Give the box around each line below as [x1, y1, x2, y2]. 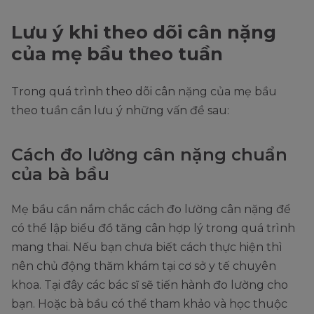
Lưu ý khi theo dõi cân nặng [11, 21, 276, 44]
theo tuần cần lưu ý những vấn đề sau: [11, 104, 229, 118]
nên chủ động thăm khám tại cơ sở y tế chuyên [11, 259, 276, 273]
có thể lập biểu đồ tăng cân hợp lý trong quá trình [11, 221, 295, 235]
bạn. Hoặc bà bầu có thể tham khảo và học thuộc [11, 297, 287, 311]
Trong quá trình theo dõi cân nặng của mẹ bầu [11, 85, 277, 99]
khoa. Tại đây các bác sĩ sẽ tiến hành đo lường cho [11, 278, 288, 292]
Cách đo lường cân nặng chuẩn [11, 144, 287, 165]
